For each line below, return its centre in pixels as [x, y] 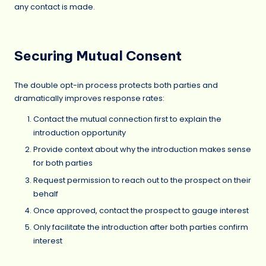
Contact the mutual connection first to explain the [127, 119]
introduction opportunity [80, 133]
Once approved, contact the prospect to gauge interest [141, 210]
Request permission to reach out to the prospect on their [142, 180]
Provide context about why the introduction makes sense [142, 150]
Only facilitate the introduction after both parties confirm [141, 227]
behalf [46, 194]
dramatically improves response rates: [89, 98]
